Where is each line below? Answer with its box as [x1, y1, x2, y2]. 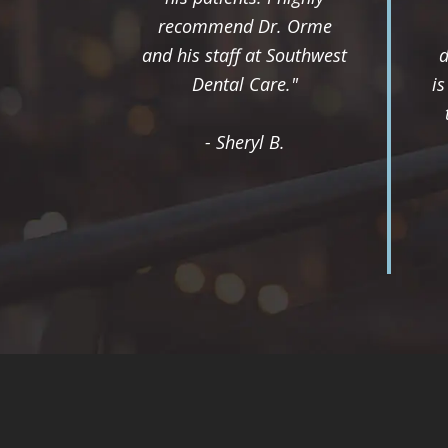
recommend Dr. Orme [157, 13, 332, 38]
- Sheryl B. [204, 129, 285, 154]
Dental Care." [191, 71, 298, 96]
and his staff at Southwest [142, 42, 347, 67]
